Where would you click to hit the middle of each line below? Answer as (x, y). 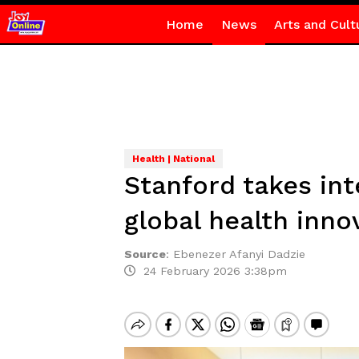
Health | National (173, 159)
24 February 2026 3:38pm (211, 271)
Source (145, 254)
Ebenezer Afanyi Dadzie (239, 254)
